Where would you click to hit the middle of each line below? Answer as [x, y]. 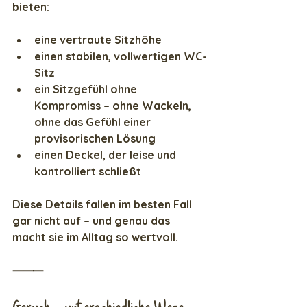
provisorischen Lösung [95, 139]
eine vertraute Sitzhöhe [98, 40]
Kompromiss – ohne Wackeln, [114, 106]
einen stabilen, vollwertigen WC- [121, 57]
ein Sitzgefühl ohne [87, 89]
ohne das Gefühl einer [94, 122]
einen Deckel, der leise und [107, 155]
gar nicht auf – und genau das [93, 221]
